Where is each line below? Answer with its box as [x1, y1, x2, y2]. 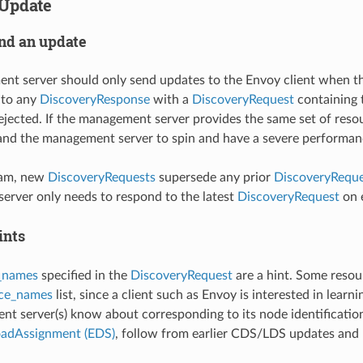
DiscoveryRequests [47, 171, 156, 185]
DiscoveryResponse [39, 93, 150, 107]
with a [149, 93, 192, 107]
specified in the [37, 268, 130, 282]
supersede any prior [155, 171, 274, 185]
